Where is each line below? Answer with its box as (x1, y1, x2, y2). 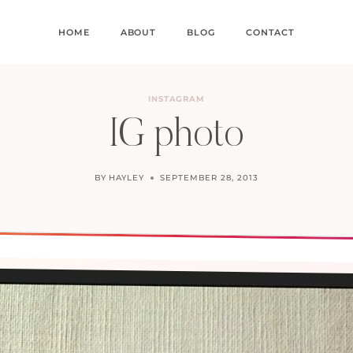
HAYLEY (109, 173, 144, 183)
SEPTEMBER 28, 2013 (159, 173, 258, 183)
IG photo (109, 117, 244, 156)
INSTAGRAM (147, 94, 206, 104)
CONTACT (246, 26, 295, 38)
